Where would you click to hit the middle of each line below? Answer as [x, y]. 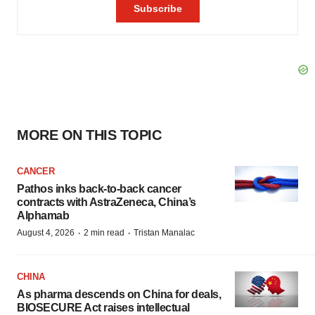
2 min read [104, 232]
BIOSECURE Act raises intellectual [103, 307]
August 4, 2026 [46, 232]
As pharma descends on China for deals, [119, 294]
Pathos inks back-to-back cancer [99, 188]
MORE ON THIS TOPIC [89, 135]
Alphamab [43, 215]
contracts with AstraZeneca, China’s [107, 202]
